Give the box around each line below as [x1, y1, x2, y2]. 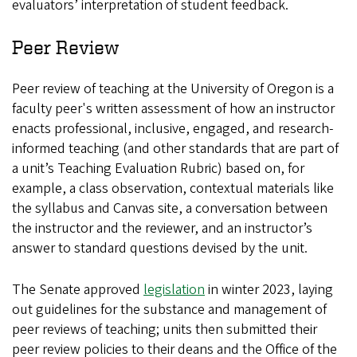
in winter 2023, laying [205, 280, 333, 300]
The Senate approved [12, 280, 143, 300]
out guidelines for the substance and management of [12, 300, 327, 320]
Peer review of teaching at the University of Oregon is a [12, 79, 334, 100]
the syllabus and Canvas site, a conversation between [12, 198, 328, 219]
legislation [143, 280, 205, 300]
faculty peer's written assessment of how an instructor [12, 99, 335, 120]
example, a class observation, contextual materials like [12, 178, 334, 199]
